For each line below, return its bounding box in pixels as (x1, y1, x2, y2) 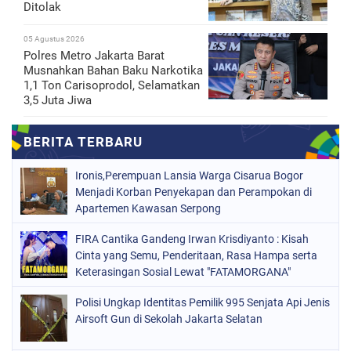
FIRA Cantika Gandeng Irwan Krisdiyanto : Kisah (75, 232, 309, 245)
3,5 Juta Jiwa (24, 92, 92, 107)
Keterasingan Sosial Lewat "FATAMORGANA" (75, 265, 291, 278)
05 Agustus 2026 (24, 34, 85, 43)
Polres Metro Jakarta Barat (24, 48, 165, 63)
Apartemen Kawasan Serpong (75, 201, 221, 215)
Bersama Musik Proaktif (75, 281, 192, 295)
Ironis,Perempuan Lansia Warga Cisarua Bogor (75, 168, 303, 182)
